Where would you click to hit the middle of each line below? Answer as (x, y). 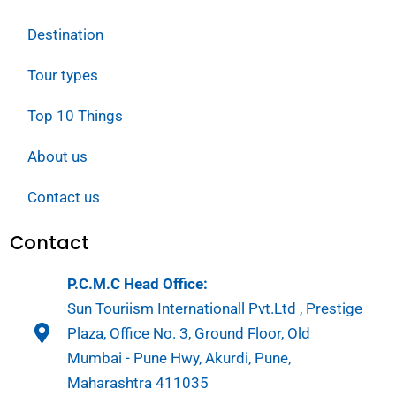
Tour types (63, 75)
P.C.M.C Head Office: (137, 283)
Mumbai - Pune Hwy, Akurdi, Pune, (179, 358)
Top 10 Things (75, 115)
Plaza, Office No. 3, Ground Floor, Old (188, 333)
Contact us (64, 197)
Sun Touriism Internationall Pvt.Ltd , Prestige (214, 308)
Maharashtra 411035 (137, 382)
